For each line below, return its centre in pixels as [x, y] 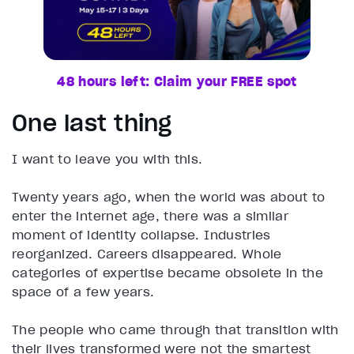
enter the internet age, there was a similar [151, 216]
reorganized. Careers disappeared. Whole [147, 254]
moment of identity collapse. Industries [141, 235]
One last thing [92, 124]
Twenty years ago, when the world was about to [169, 197]
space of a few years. [83, 292]
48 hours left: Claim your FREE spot [177, 82]
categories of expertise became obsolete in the [168, 273]
